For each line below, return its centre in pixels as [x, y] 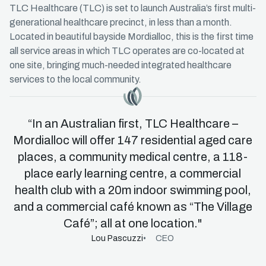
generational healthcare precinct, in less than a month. [121, 22]
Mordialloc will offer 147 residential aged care [133, 140]
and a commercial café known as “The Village [133, 207]
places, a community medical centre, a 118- [133, 157]
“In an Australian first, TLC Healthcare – [133, 123]
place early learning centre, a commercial [133, 173]
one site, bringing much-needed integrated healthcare [121, 65]
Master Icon [34, 102]
